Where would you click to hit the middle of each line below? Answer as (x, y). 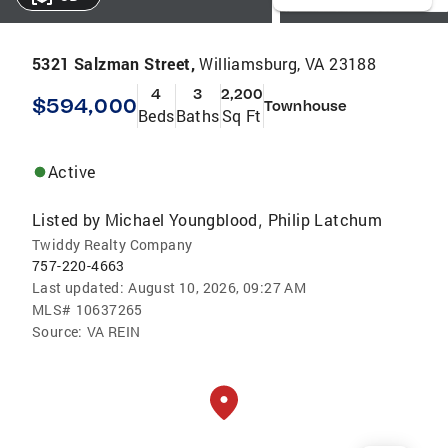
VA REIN (113, 331)
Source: (57, 331)
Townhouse (306, 105)
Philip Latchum (325, 219)
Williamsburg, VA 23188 (288, 63)
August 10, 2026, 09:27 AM (217, 287)
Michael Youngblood (181, 219)
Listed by (66, 219)
